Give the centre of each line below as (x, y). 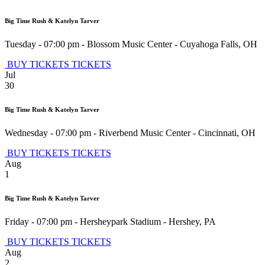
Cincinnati (217, 132)
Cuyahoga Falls (209, 44)
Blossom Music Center (130, 44)
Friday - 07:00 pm (38, 221)
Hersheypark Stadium (120, 221)
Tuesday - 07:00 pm (42, 44)
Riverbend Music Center (145, 132)
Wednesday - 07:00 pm (48, 132)
